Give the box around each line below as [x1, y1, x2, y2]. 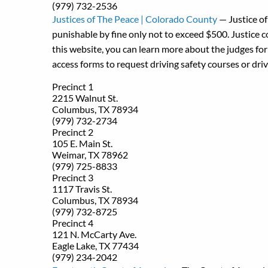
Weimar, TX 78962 [52, 149, 128, 160]
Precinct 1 [52, 81, 93, 92]
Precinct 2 [52, 126, 93, 138]
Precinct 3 [52, 172, 93, 183]
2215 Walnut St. [52, 92, 118, 103]
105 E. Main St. [52, 138, 112, 149]
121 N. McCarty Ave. [52, 229, 136, 240]
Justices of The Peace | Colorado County [52, 13, 217, 25]
